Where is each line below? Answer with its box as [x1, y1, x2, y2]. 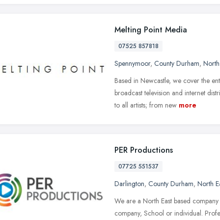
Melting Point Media [114, 24, 187, 35]
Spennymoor [114, 58, 150, 68]
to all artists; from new [114, 100, 177, 110]
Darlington [114, 178, 144, 189]
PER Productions [114, 144, 173, 156]
